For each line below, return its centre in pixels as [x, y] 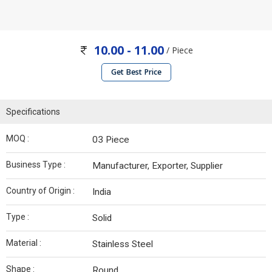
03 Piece [111, 140]
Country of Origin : [40, 191]
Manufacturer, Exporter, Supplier [158, 166]
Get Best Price [136, 72]
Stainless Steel [123, 244]
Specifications [33, 112]
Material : [24, 243]
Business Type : [36, 165]
